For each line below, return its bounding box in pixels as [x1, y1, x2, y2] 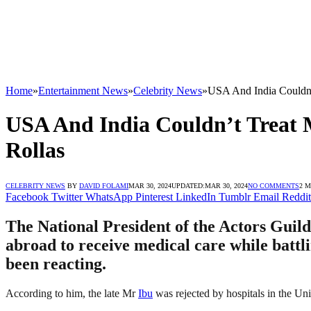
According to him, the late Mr [6, 287, 138, 299]
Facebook [6, 190, 49, 203]
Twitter [51, 190, 83, 203]
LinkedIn [176, 190, 216, 203]
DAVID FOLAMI [79, 181, 128, 190]
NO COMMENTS [248, 181, 299, 190]
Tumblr [219, 190, 251, 203]
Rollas [6, 137, 65, 163]
